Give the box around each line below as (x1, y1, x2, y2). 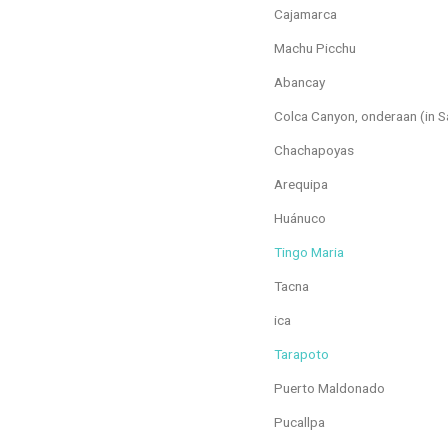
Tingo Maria (274, 243, 344, 260)
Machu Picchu (274, 39, 356, 56)
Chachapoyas (274, 141, 354, 158)
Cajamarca (274, 5, 337, 22)
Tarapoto (274, 345, 329, 362)
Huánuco (274, 209, 326, 226)
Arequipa (274, 175, 328, 192)
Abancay (274, 73, 325, 90)
